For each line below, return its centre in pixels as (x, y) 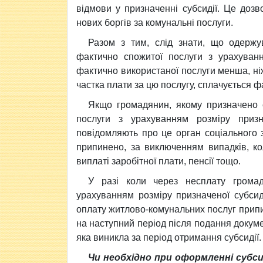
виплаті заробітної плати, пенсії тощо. (159, 161)
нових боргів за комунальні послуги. (155, 23)
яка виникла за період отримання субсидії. (169, 237)
